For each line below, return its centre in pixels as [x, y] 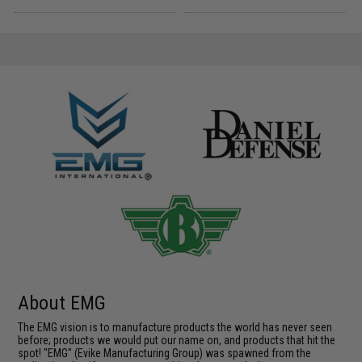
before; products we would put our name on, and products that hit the [177, 340]
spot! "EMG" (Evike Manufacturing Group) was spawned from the [165, 353]
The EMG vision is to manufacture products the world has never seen [175, 327]
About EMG [62, 303]
